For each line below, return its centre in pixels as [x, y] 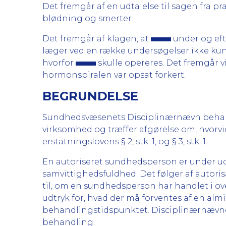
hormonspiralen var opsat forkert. [114, 75]
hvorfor [59, 63]
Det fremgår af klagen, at [97, 39]
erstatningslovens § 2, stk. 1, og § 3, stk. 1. [125, 142]
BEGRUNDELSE [90, 96]
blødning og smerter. [88, 18]
